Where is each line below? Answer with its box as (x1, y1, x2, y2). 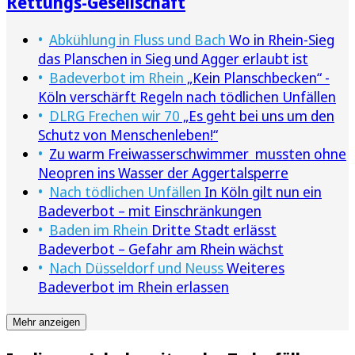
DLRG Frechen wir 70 (49, 106, 180, 126)
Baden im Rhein (49, 220, 148, 240)
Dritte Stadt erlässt (148, 220, 277, 240)
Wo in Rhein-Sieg (226, 30, 334, 50)
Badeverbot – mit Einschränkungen (38, 201, 261, 221)
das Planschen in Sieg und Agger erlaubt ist (38, 49, 308, 69)
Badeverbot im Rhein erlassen (38, 277, 229, 297)
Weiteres (223, 258, 284, 278)
